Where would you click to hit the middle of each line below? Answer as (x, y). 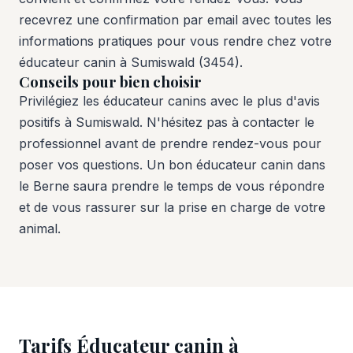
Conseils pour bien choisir (110, 81)
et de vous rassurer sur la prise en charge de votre (172, 207)
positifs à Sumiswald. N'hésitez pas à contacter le (167, 122)
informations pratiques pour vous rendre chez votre (175, 41)
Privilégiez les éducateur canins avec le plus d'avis (169, 100)
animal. (40, 228)
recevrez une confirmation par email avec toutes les (175, 19)
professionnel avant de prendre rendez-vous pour (170, 143)
